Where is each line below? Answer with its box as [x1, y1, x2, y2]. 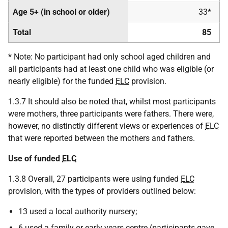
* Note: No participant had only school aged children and [8, 52, 211, 62]
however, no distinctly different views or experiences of [8, 121, 205, 131]
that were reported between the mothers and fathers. [8, 133, 195, 143]
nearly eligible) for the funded [8, 76, 116, 86]
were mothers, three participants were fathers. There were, [8, 109, 214, 119]
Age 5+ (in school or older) [13, 7, 110, 17]
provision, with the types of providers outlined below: [8, 186, 196, 196]
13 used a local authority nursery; [18, 207, 137, 216]
